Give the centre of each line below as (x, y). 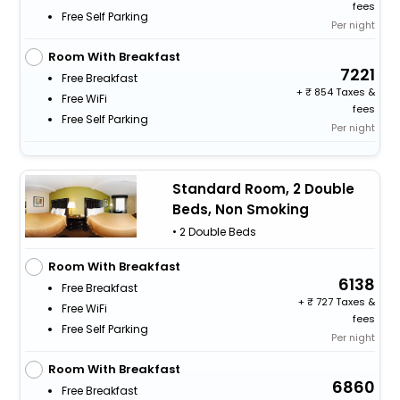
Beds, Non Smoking (240, 209)
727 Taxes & (345, 302)
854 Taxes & (344, 92)
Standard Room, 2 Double (263, 188)
